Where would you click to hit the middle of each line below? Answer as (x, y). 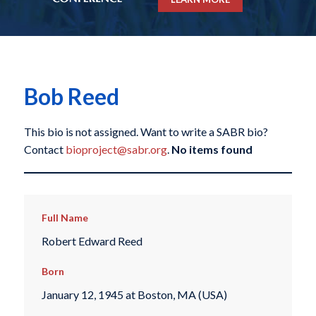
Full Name (65, 218)
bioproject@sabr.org (116, 150)
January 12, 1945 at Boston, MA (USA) (134, 295)
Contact (44, 150)
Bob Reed (71, 97)
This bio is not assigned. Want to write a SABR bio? (146, 132)
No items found (212, 150)
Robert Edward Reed (92, 241)
